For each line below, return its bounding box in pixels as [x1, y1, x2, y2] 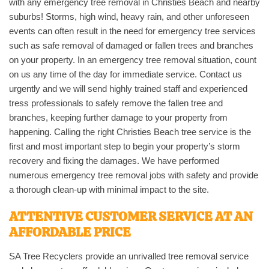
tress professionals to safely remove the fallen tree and [9, 97, 223, 108]
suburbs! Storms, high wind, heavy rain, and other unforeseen [9, 11, 249, 22]
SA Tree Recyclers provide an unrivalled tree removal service [9, 250, 249, 261]
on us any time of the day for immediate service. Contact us [9, 68, 242, 79]
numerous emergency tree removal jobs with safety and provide [9, 169, 258, 180]
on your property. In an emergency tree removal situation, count [9, 54, 256, 65]
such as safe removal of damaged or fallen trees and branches [9, 40, 253, 50]
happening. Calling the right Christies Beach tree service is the [9, 126, 251, 137]
